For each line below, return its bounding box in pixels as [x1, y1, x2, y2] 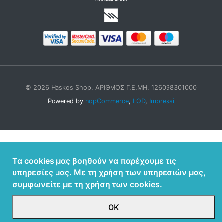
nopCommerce [85, 97, 129, 105]
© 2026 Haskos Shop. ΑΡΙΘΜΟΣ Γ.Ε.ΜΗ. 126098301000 [25, 84, 197, 92]
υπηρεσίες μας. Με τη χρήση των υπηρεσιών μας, [12, 167, 206, 177]
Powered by [48, 97, 85, 105]
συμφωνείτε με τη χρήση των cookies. [12, 179, 162, 189]
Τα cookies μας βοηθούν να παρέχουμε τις [12, 156, 176, 166]
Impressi [149, 97, 174, 105]
